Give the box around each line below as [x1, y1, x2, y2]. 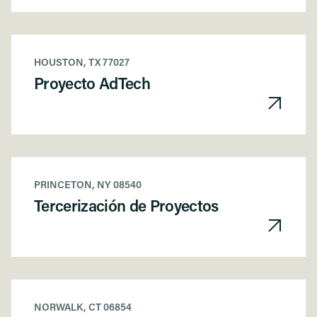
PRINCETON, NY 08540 [34, 181, 142, 191]
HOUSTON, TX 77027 [34, 59, 129, 69]
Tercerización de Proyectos [34, 200, 219, 216]
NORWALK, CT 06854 [34, 304, 132, 313]
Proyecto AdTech [34, 78, 150, 93]
